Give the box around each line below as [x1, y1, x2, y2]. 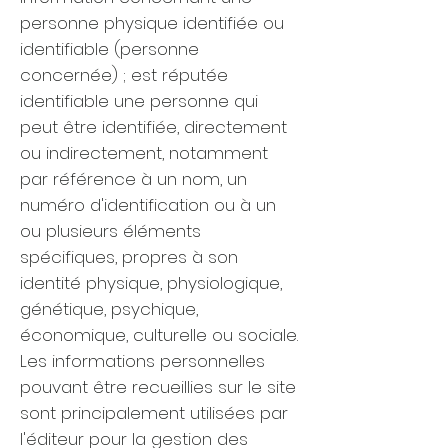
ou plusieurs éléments [20, 219, 201, 243]
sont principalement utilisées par [20, 401, 288, 425]
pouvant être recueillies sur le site [20, 375, 296, 399]
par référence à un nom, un [20, 167, 247, 191]
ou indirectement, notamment [20, 141, 268, 165]
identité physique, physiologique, [20, 271, 282, 295]
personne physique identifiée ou [20, 11, 284, 35]
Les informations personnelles [20, 349, 265, 373]
